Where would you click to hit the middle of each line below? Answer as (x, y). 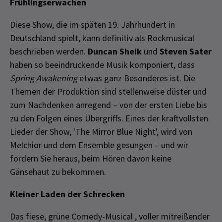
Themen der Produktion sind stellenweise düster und (108, 91)
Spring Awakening (44, 78)
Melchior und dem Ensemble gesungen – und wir (99, 145)
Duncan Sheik (115, 51)
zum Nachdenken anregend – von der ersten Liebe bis (109, 105)
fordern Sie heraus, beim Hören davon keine (91, 158)
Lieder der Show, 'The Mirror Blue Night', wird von (101, 131)
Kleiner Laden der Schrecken (67, 194)
